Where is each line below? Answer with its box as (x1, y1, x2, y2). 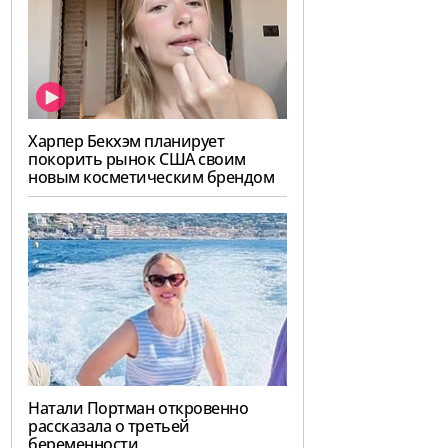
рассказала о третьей (28, 414, 190, 437)
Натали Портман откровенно (28, 396, 249, 419)
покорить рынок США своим (28, 148, 246, 171)
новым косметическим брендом (28, 166, 275, 189)
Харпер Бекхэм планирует (28, 130, 225, 153)
